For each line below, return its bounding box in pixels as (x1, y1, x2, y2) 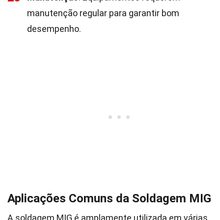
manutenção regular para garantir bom (27, 8, 179, 18)
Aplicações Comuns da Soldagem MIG (7, 192, 211, 205)
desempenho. (27, 24, 81, 34)
